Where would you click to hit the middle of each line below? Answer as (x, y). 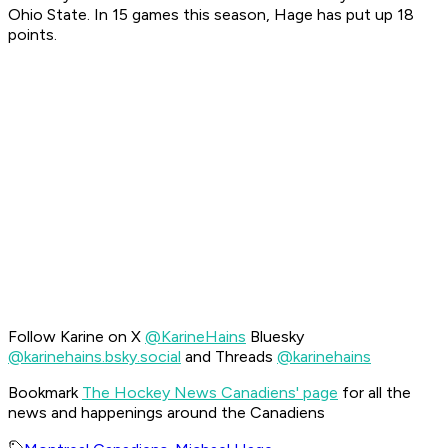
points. (32, 35)
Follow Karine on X (76, 337)
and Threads (229, 357)
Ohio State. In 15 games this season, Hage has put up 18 (211, 15)
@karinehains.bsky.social (94, 357)
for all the (374, 393)
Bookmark (45, 393)
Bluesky (275, 337)
